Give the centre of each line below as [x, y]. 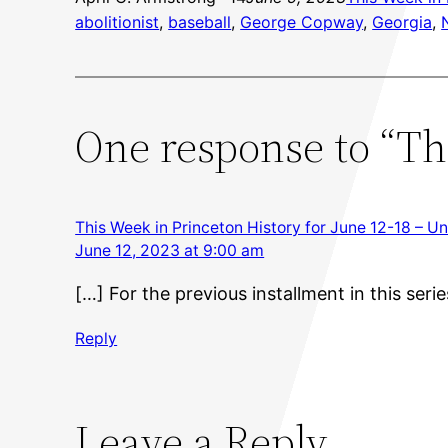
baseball [200, 21]
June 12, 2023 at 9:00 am [170, 250]
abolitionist [117, 21]
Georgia [402, 21]
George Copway [302, 21]
